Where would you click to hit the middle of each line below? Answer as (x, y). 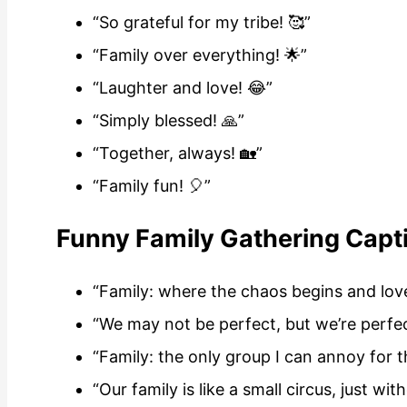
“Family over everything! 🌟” (200, 55)
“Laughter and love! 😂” (183, 87)
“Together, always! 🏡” (178, 153)
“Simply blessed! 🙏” (169, 120)
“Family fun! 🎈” (152, 185)
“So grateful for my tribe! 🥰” (202, 22)
